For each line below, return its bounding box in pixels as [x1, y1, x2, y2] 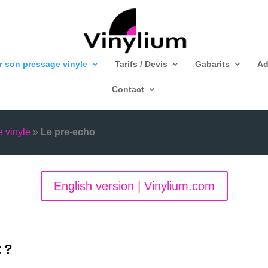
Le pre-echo [41, 126, 96, 137]
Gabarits [195, 59, 230, 69]
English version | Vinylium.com [53, 179, 215, 193]
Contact [112, 84, 144, 94]
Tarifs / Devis [115, 59, 167, 69]
